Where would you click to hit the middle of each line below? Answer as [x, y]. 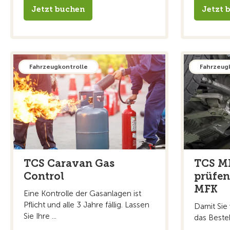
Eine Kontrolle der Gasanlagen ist [82, 193]
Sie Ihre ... [40, 216]
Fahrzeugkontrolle [59, 66]
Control [44, 176]
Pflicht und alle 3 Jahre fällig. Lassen [87, 205]
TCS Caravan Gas [69, 163]
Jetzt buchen [58, 9]
